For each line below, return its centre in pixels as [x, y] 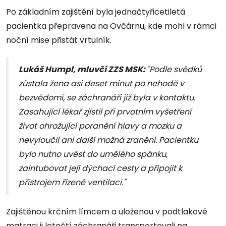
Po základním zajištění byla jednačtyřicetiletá [96, 12]
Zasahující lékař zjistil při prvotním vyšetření [105, 111]
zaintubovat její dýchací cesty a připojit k [100, 168]
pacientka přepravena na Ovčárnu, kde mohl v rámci [111, 26]
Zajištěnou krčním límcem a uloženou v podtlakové [107, 211]
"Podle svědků [174, 69]
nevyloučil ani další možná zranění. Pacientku [108, 140]
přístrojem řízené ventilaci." [72, 182]
